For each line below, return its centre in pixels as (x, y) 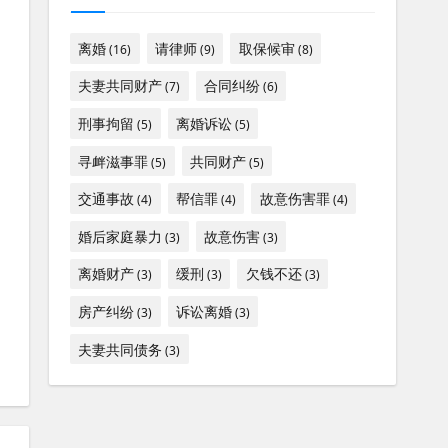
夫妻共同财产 (120, 86)
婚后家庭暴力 (120, 236)
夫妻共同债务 (120, 349)
